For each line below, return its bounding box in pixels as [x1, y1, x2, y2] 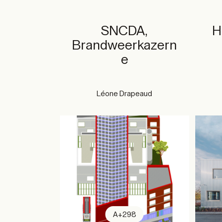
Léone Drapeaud [97, 90, 153, 98]
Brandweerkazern [72, 38, 177, 52]
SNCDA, [101, 24, 148, 38]
